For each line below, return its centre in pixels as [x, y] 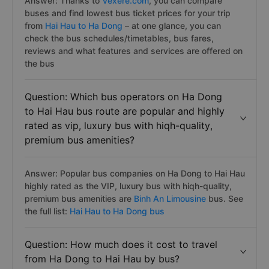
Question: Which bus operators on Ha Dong [123, 97]
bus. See [226, 198]
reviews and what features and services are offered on [134, 51]
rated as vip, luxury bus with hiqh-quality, [119, 125]
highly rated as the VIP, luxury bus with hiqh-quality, [128, 186]
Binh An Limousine [170, 198]
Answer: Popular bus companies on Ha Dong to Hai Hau [135, 173]
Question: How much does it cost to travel [121, 244]
